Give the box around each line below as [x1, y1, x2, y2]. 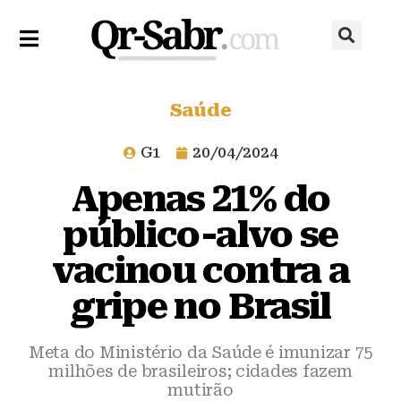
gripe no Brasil [70, 286, 331, 328]
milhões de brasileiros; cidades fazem [48, 362, 353, 380]
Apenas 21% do [71, 178, 330, 220]
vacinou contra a [51, 250, 350, 292]
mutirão [167, 380, 234, 399]
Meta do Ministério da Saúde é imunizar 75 [29, 343, 372, 362]
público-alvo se [63, 214, 338, 256]
